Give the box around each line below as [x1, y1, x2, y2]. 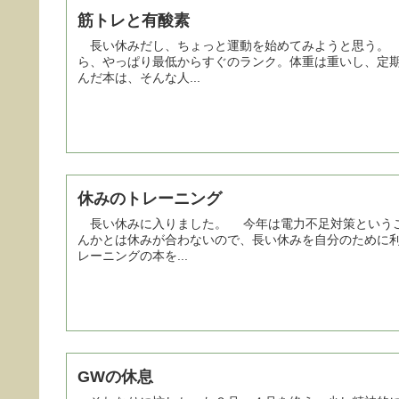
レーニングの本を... [77, 248, 188, 263]
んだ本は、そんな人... [77, 69, 200, 85]
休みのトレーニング [77, 189, 222, 208]
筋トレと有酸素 [77, 11, 190, 29]
